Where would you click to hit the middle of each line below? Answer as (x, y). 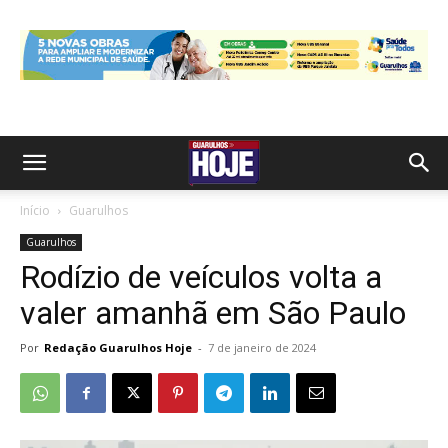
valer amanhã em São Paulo (213, 313)
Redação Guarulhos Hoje (118, 347)
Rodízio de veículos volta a (201, 277)
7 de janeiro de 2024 (262, 347)
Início (35, 210)
